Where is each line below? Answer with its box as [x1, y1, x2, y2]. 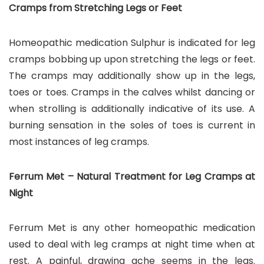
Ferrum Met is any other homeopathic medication [9, 220, 255, 235]
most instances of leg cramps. [9, 134, 149, 148]
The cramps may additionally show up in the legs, [9, 68, 255, 82]
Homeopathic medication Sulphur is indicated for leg [9, 35, 255, 49]
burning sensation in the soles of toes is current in [9, 118, 255, 132]
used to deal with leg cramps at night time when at [9, 237, 255, 251]
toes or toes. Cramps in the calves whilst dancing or [9, 85, 255, 99]
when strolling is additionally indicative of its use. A [9, 101, 255, 115]
